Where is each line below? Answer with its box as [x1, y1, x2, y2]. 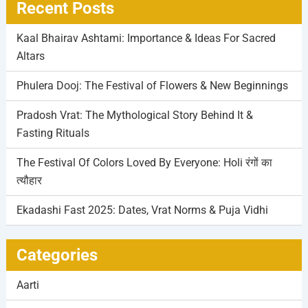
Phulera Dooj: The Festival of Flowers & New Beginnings [16, 79, 288, 93]
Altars [16, 49, 45, 63]
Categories [16, 245, 98, 265]
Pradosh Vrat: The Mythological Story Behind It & [16, 109, 253, 122]
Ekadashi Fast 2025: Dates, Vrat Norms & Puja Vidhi [16, 203, 268, 217]
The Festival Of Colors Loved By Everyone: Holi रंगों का [16, 156, 272, 170]
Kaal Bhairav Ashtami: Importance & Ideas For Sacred [16, 32, 276, 45]
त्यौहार [16, 174, 42, 188]
